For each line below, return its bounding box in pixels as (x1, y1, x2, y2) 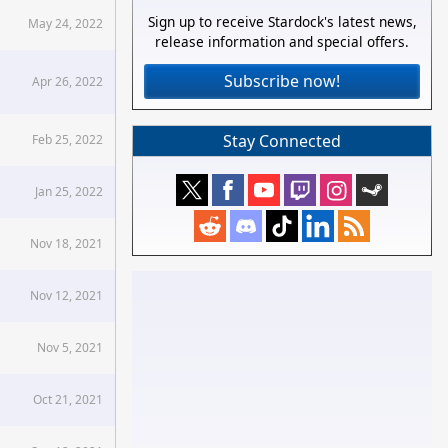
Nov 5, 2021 (37, 339, 103, 356)
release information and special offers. (155, 32, 409, 52)
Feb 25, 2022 (32, 131, 103, 148)
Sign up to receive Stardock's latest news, (147, 12, 417, 32)
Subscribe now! (224, 70, 340, 93)
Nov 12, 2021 (30, 287, 103, 304)
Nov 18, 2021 (30, 235, 103, 252)
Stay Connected (223, 130, 341, 152)
